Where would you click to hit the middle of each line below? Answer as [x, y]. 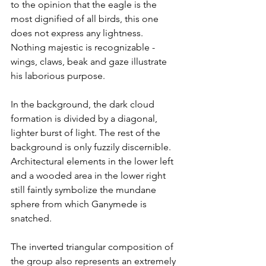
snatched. [31, 218]
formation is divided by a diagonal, [85, 118]
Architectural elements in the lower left [93, 161]
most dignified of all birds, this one [86, 18]
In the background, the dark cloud [84, 104]
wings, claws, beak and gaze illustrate [90, 61]
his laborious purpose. [58, 75]
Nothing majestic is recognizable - [84, 47]
